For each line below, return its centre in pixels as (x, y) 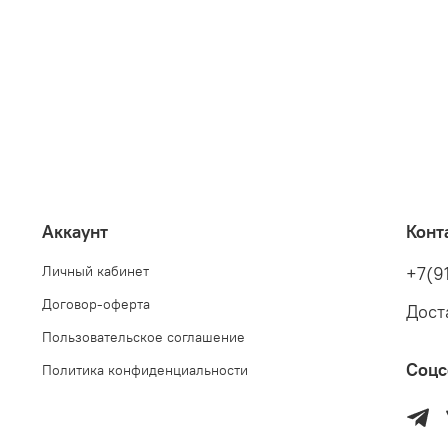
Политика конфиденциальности (145, 370)
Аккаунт (75, 232)
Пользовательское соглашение (143, 337)
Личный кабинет (95, 271)
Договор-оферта (96, 304)
